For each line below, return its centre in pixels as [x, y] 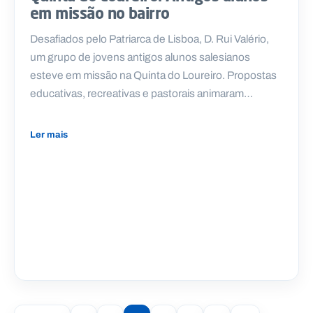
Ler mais [49, 135]
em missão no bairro [100, 13]
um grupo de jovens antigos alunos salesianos [140, 57]
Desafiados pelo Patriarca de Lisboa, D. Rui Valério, [150, 39]
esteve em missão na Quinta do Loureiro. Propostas [153, 75]
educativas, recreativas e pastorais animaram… [141, 94]
